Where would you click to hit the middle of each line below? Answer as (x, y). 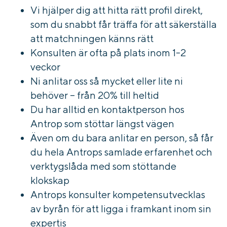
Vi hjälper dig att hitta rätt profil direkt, (117, 10)
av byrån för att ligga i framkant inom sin (121, 209)
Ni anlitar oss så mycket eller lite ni (107, 81)
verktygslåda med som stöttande (103, 166)
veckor (45, 67)
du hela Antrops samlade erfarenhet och (121, 152)
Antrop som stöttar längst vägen (102, 124)
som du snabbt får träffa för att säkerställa (124, 24)
